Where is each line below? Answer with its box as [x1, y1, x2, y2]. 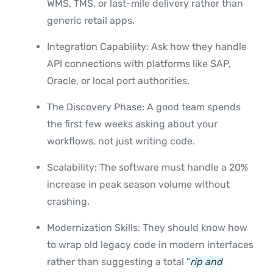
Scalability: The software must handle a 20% [47, 161, 248, 174]
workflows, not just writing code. [47, 135, 195, 147]
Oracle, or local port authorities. [47, 75, 190, 87]
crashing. [47, 196, 90, 208]
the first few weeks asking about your [47, 118, 218, 130]
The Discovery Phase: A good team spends [47, 101, 241, 113]
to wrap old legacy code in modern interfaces [47, 239, 253, 251]
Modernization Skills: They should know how [47, 222, 247, 234]
